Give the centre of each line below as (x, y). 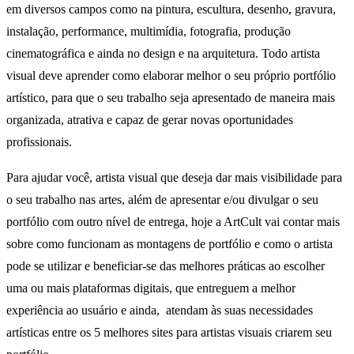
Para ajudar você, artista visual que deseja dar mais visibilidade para (174, 178)
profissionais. (41, 141)
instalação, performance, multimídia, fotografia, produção (149, 31)
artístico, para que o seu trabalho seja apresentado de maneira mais (171, 97)
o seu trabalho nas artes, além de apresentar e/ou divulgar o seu (162, 200)
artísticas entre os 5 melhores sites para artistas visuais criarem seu (169, 333)
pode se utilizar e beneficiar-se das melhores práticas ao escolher (166, 266)
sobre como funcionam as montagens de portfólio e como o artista (169, 244)
